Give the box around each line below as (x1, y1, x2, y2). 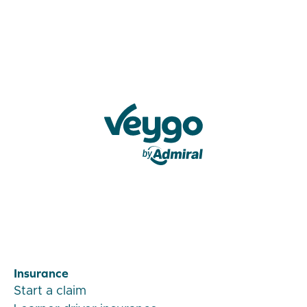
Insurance (14, 266, 69, 281)
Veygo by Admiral (103, 167, 198, 179)
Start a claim (14, 285, 86, 298)
